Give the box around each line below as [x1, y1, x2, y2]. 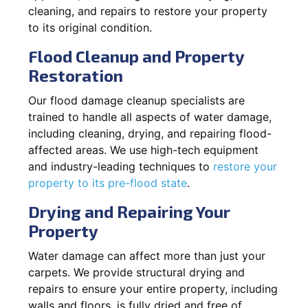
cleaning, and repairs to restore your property [28, 3, 267, 18]
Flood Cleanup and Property [28, 45, 244, 66]
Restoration [28, 65, 123, 85]
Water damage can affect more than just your [28, 248, 265, 263]
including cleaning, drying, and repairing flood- [28, 126, 272, 140]
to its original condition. [28, 20, 152, 34]
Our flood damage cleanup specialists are [28, 93, 245, 107]
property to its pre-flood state [28, 175, 187, 190]
